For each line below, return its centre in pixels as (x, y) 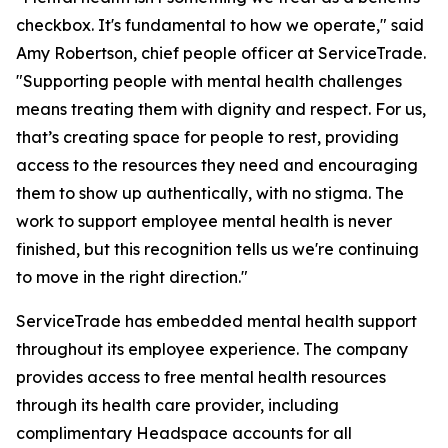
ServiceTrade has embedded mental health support (216, 321)
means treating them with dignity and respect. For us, (221, 109)
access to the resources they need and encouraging (217, 165)
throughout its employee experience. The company (212, 349)
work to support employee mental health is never (204, 221)
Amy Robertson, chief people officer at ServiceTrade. (221, 53)
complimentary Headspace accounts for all (184, 433)
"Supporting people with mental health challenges (209, 81)
